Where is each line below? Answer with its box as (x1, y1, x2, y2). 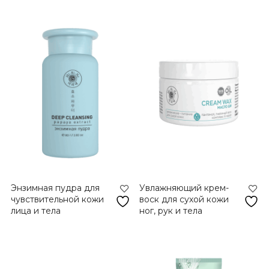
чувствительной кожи (10, 193, 104, 205)
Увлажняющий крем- (139, 182, 229, 193)
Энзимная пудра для (10, 182, 100, 193)
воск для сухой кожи (139, 193, 229, 205)
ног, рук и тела (139, 205, 203, 216)
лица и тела (10, 205, 61, 216)
